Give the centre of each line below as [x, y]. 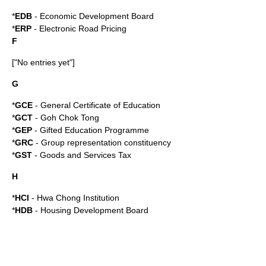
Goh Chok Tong [70, 118]
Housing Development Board [94, 210]
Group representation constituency [106, 142]
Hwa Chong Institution [78, 198]
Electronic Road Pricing [83, 28]
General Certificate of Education [100, 105]
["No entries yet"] [43, 62]
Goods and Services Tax [85, 155]
